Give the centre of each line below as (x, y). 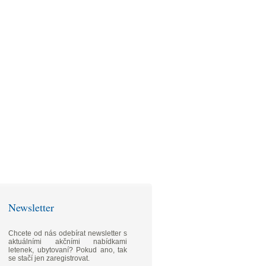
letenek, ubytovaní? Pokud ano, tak (68, 250)
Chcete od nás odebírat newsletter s (68, 233)
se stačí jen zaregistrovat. (49, 258)
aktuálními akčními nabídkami (68, 241)
